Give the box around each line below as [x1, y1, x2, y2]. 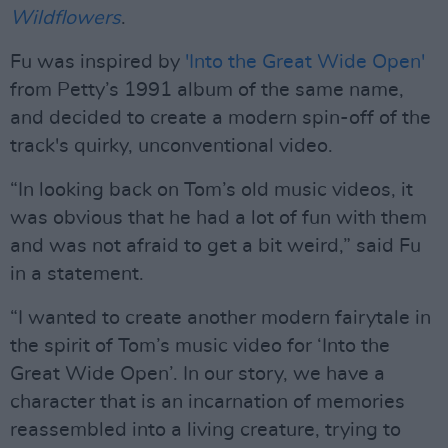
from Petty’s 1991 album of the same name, [10, 80, 404, 100]
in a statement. [10, 264, 144, 284]
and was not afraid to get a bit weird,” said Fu [10, 236, 421, 256]
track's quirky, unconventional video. [10, 136, 333, 156]
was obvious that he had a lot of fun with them [10, 208, 427, 228]
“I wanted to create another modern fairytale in [10, 308, 431, 328]
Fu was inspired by [10, 52, 185, 72]
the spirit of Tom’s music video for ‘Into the [10, 336, 390, 356]
